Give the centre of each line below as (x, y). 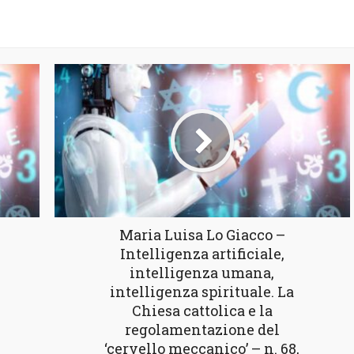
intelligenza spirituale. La (202, 292)
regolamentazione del (202, 330)
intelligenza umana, (202, 273)
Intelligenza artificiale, (202, 254)
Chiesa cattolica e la (202, 311)
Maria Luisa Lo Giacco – (202, 235)
